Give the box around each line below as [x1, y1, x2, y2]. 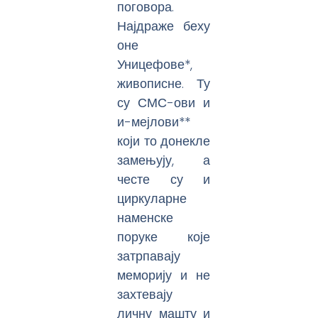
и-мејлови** [117, 112, 191, 131]
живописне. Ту [117, 74, 211, 92]
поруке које [117, 227, 211, 246]
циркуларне [117, 189, 187, 207]
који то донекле [117, 131, 211, 150]
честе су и [117, 170, 211, 188]
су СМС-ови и [117, 93, 211, 111]
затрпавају [117, 246, 181, 265]
